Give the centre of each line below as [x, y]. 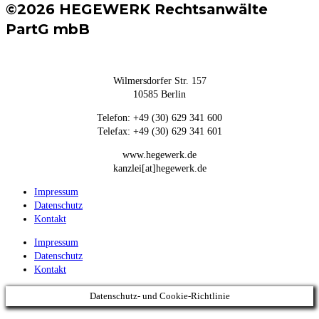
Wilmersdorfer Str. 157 [159, 81]
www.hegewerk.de [159, 155]
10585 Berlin [159, 95]
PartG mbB [48, 29]
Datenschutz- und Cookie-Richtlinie [159, 296]
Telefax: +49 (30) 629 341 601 [159, 132]
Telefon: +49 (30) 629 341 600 [159, 118]
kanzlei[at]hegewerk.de [159, 169]
